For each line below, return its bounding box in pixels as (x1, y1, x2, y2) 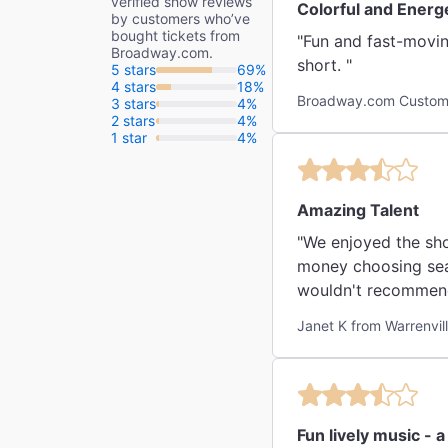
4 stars (111, 78, 156, 95)
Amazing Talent (297, 200, 419, 220)
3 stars (111, 95, 156, 112)
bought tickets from (111, 27, 240, 44)
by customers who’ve (111, 10, 250, 27)
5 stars (111, 61, 156, 78)
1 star (111, 129, 147, 146)
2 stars (111, 112, 155, 129)
